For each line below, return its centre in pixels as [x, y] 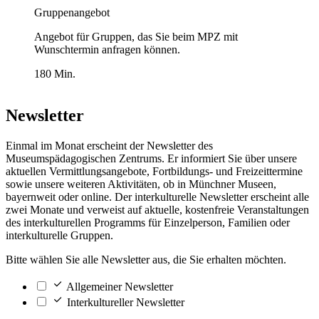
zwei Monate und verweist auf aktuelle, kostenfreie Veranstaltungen [157, 209]
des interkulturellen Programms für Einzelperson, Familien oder [148, 222]
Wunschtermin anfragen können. [107, 49]
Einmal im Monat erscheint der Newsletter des [109, 145]
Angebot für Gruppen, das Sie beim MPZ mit [136, 36]
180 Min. [55, 73]
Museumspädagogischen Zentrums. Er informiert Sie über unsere [151, 158]
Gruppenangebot [72, 12]
